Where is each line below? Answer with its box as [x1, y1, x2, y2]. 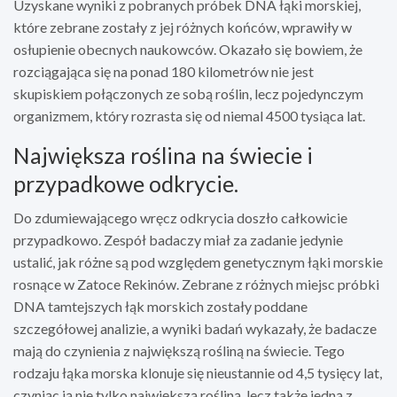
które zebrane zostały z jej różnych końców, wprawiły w [13, 18, 352, 35]
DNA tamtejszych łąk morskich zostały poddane [13, 297, 307, 315]
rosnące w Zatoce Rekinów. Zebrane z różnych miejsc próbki [13, 275, 379, 292]
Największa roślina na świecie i [13, 141, 313, 168]
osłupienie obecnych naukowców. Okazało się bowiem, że [13, 40, 362, 58]
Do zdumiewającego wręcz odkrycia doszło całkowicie [13, 208, 347, 226]
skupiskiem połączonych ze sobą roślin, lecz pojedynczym [13, 84, 363, 102]
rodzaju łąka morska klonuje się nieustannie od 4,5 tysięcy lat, [13, 363, 382, 381]
